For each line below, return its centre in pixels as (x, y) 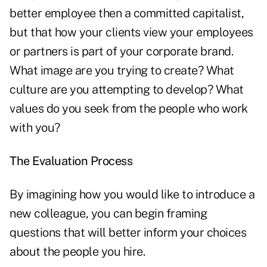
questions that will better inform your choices (128, 233)
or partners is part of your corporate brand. (121, 52)
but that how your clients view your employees (131, 32)
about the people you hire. (77, 252)
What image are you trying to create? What (122, 71)
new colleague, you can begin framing (108, 214)
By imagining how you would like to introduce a (132, 195)
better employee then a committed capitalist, (127, 13)
